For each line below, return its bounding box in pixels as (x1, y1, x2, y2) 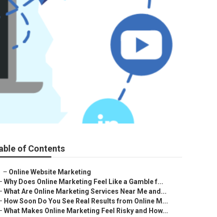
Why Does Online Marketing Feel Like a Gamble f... (4, 178, 163, 186)
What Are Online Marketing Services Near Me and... (4, 187, 167, 195)
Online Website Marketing (9, 168, 91, 176)
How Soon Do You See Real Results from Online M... (4, 197, 168, 205)
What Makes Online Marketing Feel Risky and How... (4, 207, 168, 215)
